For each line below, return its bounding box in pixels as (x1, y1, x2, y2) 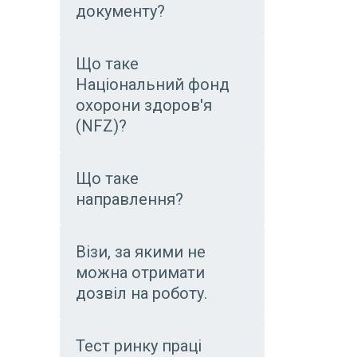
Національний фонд (76, 75, 229, 94)
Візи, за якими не (76, 242, 206, 261)
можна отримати (76, 263, 205, 282)
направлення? (76, 190, 183, 209)
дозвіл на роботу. (76, 284, 207, 303)
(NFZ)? (76, 116, 127, 135)
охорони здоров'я (76, 96, 212, 115)
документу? (76, 2, 165, 21)
